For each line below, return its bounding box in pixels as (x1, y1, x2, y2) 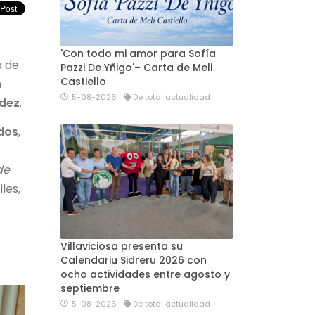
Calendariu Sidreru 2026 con (60, 253, 207, 268)
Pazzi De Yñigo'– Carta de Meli (60, 60, 212, 75)
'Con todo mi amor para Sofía (60, 46, 216, 60)
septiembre (60, 281, 120, 296)
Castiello (60, 74, 106, 89)
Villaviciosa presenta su (60, 239, 183, 254)
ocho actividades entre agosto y (60, 267, 230, 282)
